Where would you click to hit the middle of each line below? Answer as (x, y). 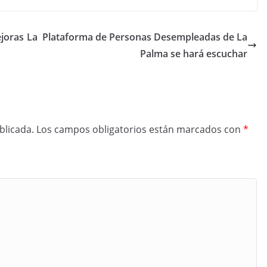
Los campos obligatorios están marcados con (140, 129)
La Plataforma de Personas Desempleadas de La (137, 37)
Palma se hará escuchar (194, 54)
